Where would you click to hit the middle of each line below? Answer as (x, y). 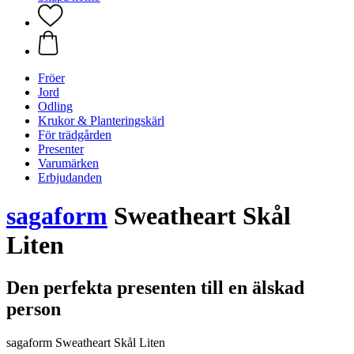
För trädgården (75, 135)
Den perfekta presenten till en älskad (155, 287)
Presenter (61, 149)
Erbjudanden (70, 177)
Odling (55, 106)
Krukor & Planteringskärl (101, 121)
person (34, 309)
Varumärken (68, 163)
